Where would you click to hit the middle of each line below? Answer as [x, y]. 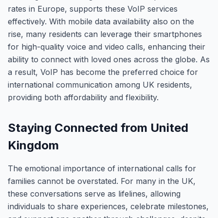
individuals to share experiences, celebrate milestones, [108, 206]
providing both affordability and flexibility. [83, 97]
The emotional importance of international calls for [102, 168]
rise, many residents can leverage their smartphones [105, 34]
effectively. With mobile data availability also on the [101, 21]
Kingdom [33, 145]
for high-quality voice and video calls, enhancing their [107, 47]
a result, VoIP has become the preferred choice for [103, 72]
